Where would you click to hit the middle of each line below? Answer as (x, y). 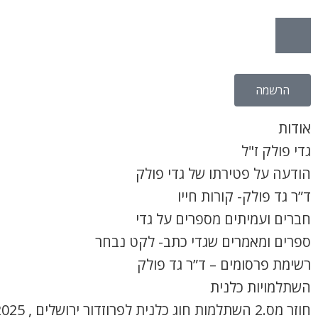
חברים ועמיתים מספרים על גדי (223, 219)
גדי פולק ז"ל (276, 151)
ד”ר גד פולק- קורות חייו (244, 196)
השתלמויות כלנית (261, 287)
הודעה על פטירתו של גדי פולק (223, 174)
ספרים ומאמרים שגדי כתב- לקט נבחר (203, 242)
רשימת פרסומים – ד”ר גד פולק (224, 264)
